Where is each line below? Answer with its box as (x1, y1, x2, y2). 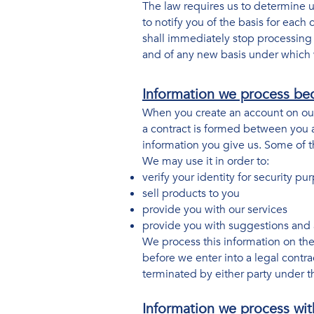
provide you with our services (142, 202, 287, 217)
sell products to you (142, 186, 240, 201)
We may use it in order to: (142, 153, 269, 169)
